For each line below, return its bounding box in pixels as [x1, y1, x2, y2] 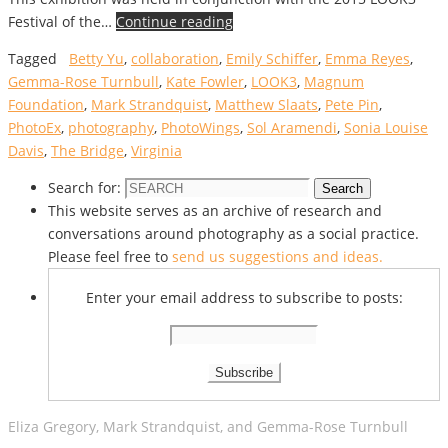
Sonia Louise [344, 118, 428, 138]
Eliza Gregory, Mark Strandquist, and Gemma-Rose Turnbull [8, 417, 408, 437]
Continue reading [116, 12, 233, 32]
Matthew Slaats [215, 95, 318, 115]
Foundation [8, 95, 84, 115]
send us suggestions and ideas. [172, 247, 383, 267]
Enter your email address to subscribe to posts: [85, 288, 403, 308]
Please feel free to [48, 247, 172, 267]
